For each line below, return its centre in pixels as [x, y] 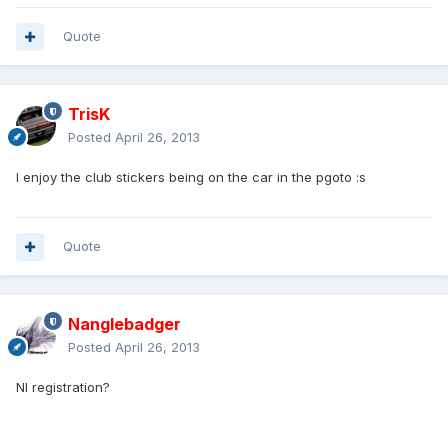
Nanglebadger [124, 324]
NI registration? [63, 387]
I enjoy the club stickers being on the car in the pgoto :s [191, 177]
